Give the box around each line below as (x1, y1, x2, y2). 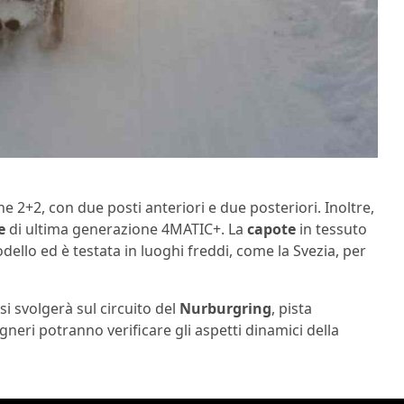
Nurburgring (179, 298, 271, 319)
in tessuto (296, 219, 367, 240)
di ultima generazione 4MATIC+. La (5, 219, 247, 240)
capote (247, 219, 296, 240)
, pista (271, 298, 312, 319)
